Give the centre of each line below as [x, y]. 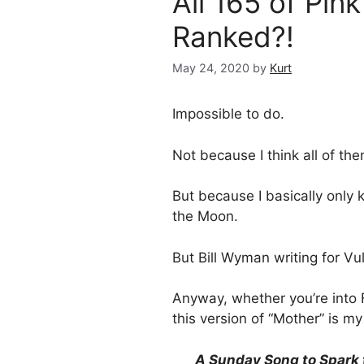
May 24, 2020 [211, 68]
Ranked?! [233, 37]
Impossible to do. [228, 114]
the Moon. [205, 217]
